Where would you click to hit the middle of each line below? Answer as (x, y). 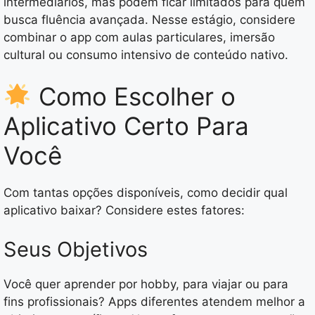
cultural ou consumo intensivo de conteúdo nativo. (146, 54)
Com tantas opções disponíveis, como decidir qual (146, 193)
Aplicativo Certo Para (126, 126)
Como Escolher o (133, 97)
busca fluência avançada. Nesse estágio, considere (149, 19)
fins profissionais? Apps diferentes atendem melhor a (154, 301)
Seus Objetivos (76, 249)
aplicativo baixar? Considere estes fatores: (124, 211)
